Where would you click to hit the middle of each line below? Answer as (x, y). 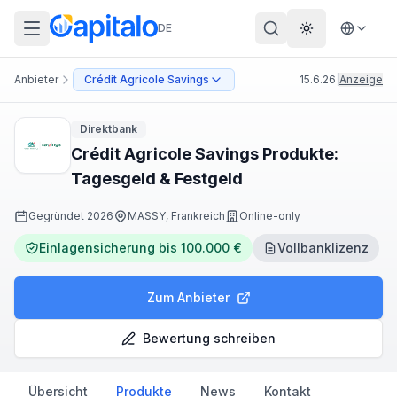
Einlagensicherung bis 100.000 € (140, 248)
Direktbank (109, 129)
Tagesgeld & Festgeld (157, 179)
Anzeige (361, 79)
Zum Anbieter (188, 297)
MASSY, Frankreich (176, 216)
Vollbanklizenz (323, 248)
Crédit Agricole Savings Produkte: (205, 154)
